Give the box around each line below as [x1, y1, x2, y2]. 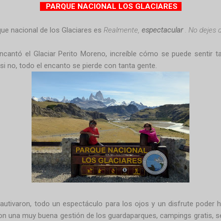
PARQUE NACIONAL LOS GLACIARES [39, 1, 182, 11]
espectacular [141, 25, 183, 35]
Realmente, [103, 25, 142, 35]
